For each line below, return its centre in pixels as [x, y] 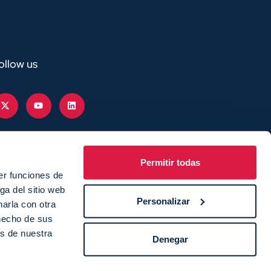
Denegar [170, 239]
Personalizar [163, 201]
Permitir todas [170, 162]
